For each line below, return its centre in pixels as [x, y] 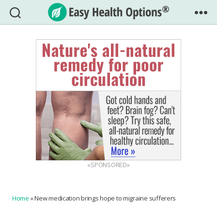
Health [122, 39]
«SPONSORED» [108, 165]
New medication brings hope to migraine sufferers [105, 198]
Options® [128, 50]
